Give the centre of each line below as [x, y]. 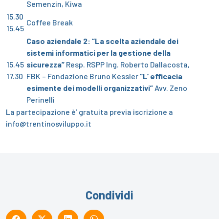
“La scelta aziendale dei [135, 41]
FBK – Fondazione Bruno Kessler [82, 76]
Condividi [109, 195]
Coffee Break [50, 22]
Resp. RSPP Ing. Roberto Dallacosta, [128, 64]
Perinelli [41, 99]
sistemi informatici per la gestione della [99, 52]
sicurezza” [45, 64]
